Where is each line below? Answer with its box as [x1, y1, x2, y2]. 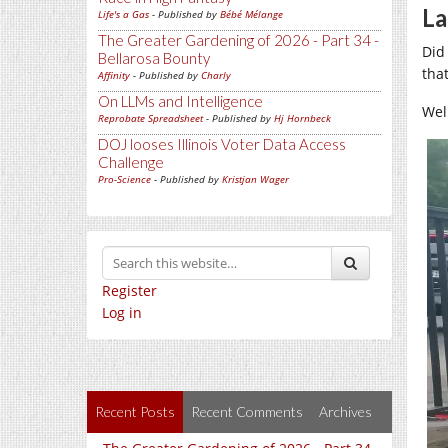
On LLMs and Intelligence [98, 92, 263, 111]
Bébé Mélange [220, 7, 283, 22]
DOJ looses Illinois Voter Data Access [98, 135, 346, 154]
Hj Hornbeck [274, 111, 331, 126]
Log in [102, 303, 142, 323]
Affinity [98, 68, 130, 83]
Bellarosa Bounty [98, 49, 210, 68]
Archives [319, 403, 372, 421]
